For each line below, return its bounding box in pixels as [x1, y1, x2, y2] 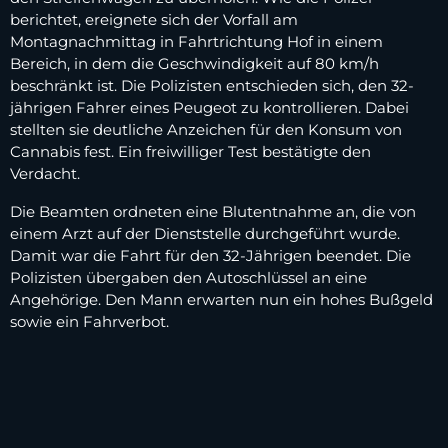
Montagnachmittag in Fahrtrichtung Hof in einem [10, 32, 383, 52]
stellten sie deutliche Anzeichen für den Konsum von [10, 120, 402, 140]
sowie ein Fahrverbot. [10, 312, 169, 332]
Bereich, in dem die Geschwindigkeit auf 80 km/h [10, 54, 379, 74]
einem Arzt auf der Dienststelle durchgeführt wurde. [10, 224, 400, 244]
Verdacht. [10, 164, 80, 184]
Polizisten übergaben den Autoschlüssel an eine [10, 268, 367, 288]
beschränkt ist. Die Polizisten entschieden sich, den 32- [10, 76, 414, 96]
